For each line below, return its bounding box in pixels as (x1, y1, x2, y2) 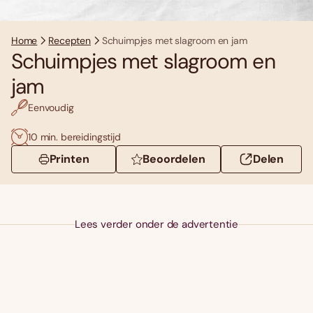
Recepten (48, 34, 91, 48)
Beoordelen (143, 152, 205, 167)
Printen (49, 152, 89, 167)
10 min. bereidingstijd (28, 130, 121, 143)
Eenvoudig (28, 101, 74, 114)
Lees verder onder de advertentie (74, 217, 239, 232)
